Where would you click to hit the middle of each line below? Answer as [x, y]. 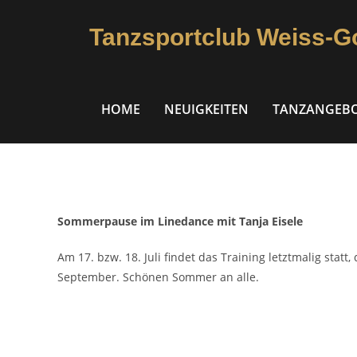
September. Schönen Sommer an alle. [158, 277]
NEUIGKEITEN [206, 109]
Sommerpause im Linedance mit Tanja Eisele [180, 221]
